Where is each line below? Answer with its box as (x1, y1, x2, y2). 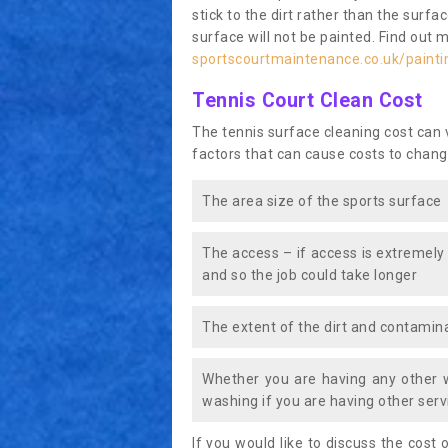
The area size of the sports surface (202, 193, 442, 210)
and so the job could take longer (202, 267, 417, 284)
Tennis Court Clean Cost (192, 89, 423, 113)
